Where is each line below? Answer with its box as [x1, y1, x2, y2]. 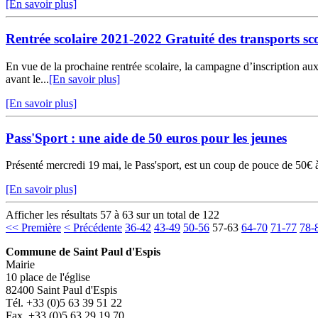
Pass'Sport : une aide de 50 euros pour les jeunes [6, 130, 287, 146]
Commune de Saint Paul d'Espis [6, 246, 160, 258]
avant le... [6, 72, 49, 85]
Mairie [6, 258, 35, 271]
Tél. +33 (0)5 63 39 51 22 [6, 297, 122, 309]
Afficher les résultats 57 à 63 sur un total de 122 [6, 209, 219, 221]
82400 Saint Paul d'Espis [6, 284, 117, 297]
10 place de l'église [6, 271, 90, 284]
